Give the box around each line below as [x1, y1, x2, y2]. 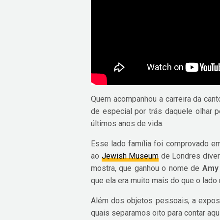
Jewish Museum [101, 151, 159, 161]
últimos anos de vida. [91, 119, 164, 129]
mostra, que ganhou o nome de [91, 164, 202, 173]
